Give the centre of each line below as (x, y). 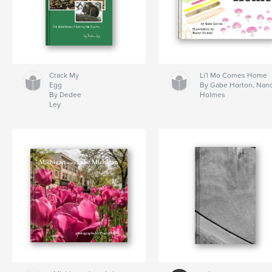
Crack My (64, 76)
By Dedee (65, 95)
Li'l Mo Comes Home (234, 76)
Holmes (213, 95)
